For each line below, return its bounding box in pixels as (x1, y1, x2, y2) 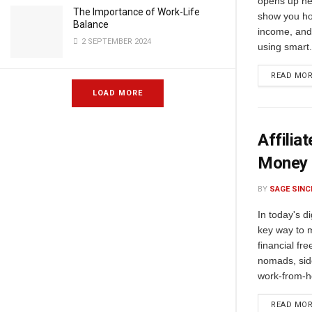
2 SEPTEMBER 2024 (79, 37, 151, 46)
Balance (73, 19, 109, 30)
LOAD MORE (93, 88, 143, 97)
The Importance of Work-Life (73, 6, 200, 17)
